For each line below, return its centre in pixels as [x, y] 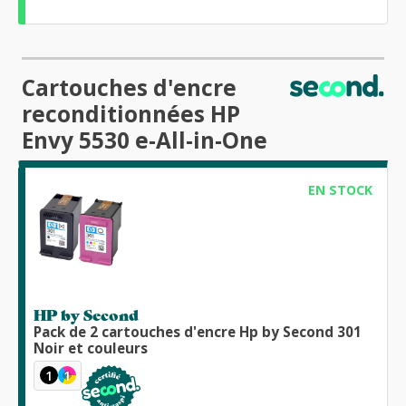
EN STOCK [340, 190]
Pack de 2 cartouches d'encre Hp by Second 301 [198, 331]
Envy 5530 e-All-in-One [145, 140]
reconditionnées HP [131, 114]
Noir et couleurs [91, 348]
